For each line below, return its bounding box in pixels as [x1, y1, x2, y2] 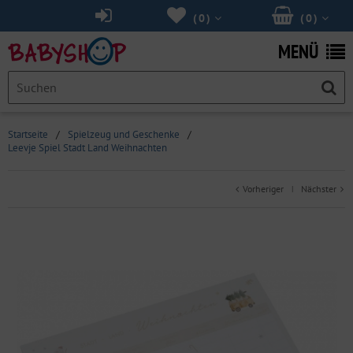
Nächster [301, 183, 339, 195]
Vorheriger [240, 183, 284, 195]
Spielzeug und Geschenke [68, 128, 180, 141]
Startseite [8, 128, 48, 141]
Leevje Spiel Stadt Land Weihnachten [8, 141, 167, 154]
